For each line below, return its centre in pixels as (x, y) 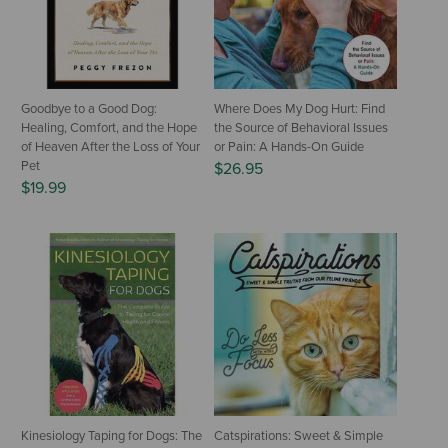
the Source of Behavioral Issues (301, 127)
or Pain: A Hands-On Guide (289, 146)
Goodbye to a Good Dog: (89, 108)
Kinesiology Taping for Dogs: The (111, 435)
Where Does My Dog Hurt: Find (299, 108)
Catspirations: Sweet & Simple (298, 435)
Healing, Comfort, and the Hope (109, 127)
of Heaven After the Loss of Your (110, 146)
